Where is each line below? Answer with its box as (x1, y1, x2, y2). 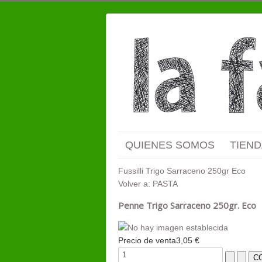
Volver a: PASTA (118, 179, 178, 188)
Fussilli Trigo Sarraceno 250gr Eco (118, 166, 246, 175)
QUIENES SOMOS (125, 139, 215, 151)
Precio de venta (118, 236, 176, 246)
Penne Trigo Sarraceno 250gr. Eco (118, 199, 256, 211)
